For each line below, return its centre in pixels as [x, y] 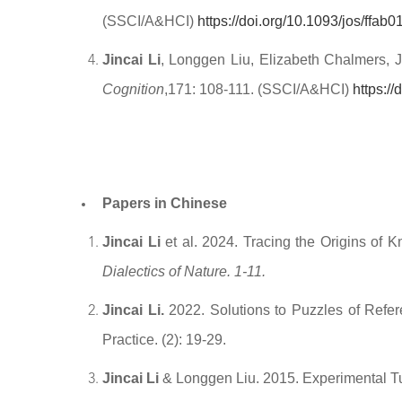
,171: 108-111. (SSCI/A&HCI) [258, 89]
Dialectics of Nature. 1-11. [186, 271]
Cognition [133, 89]
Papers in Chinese [165, 203]
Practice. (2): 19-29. [164, 340]
